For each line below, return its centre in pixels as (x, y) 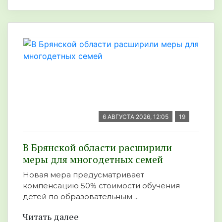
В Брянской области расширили (97, 147)
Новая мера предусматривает (83, 174)
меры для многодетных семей (93, 159)
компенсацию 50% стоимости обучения (101, 185)
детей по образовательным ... (81, 196)
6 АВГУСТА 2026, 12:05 (136, 116)
